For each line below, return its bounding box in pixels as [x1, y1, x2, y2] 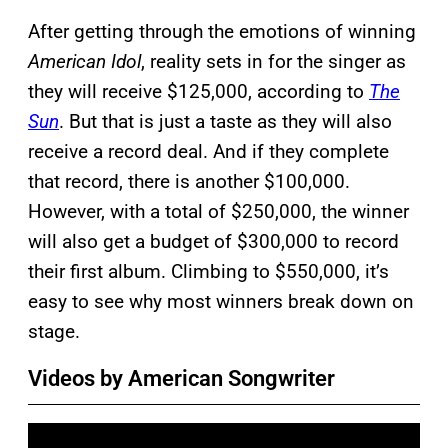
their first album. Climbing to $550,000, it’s [28, 259, 389, 283]
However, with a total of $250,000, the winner [28, 199, 409, 223]
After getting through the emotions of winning [28, 19, 416, 43]
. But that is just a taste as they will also [59, 109, 392, 133]
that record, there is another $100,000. [28, 169, 350, 193]
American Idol [28, 49, 141, 73]
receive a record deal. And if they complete [28, 139, 389, 163]
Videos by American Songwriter [28, 365, 335, 391]
